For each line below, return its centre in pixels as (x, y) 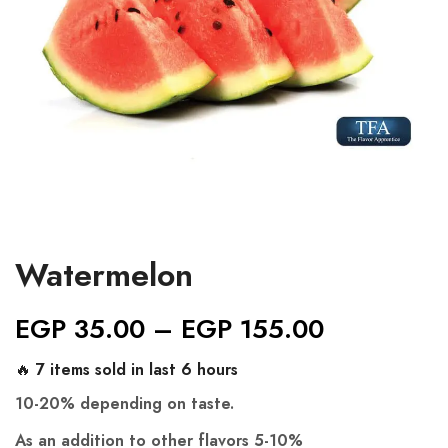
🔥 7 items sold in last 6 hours (126, 369)
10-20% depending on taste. (124, 403)
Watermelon (104, 274)
